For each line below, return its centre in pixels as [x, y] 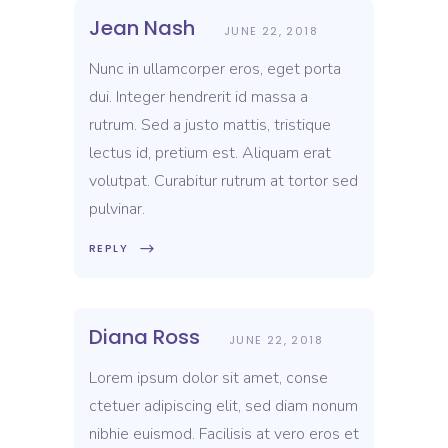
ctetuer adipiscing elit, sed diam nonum [223, 406]
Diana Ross [144, 337]
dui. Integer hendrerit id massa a [198, 97]
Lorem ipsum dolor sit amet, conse [208, 378]
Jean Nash [142, 28]
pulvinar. [117, 209]
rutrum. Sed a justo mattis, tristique [210, 125]
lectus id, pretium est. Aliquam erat [210, 153]
